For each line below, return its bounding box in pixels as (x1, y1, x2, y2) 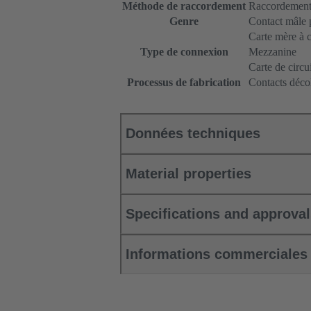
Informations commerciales (126, 246, 308, 262)
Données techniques (126, 126, 260, 142)
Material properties (126, 166, 251, 182)
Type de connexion (140, 46, 228, 58)
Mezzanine (249, 46, 296, 58)
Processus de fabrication (127, 76, 241, 89)
